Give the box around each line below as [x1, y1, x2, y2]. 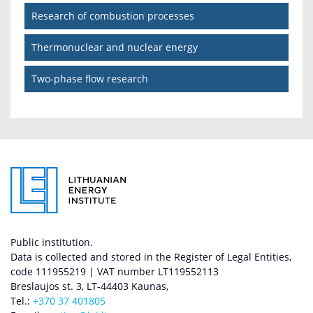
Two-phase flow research [31, 71, 148, 85]
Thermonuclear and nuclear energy [31, 40, 198, 54]
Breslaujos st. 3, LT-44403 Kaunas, [10, 279, 168, 293]
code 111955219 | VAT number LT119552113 [10, 265, 219, 279]
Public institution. [10, 235, 93, 249]
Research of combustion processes [31, 8, 194, 22]
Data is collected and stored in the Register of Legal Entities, [10, 250, 291, 264]
